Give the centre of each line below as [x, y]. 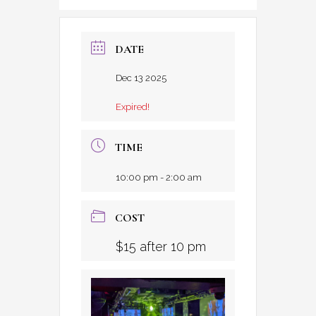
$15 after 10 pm [161, 247]
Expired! [133, 107]
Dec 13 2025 [141, 78]
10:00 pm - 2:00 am [159, 177]
